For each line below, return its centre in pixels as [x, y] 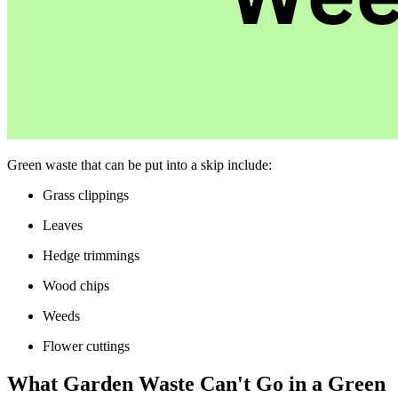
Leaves [63, 225]
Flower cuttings [88, 346]
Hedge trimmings [91, 255]
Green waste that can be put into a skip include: [139, 164]
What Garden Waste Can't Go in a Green [196, 383]
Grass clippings [86, 195]
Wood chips [76, 285]
